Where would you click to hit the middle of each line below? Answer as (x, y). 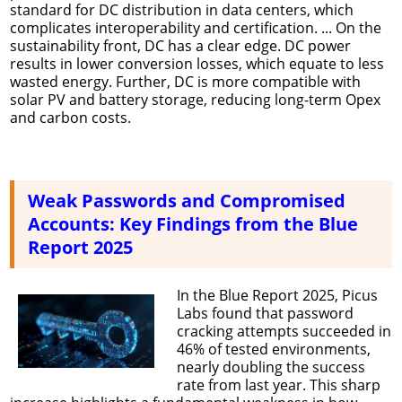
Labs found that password (265, 313)
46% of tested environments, (273, 349)
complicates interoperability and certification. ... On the (196, 27)
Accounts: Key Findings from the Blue (193, 223)
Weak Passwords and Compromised (187, 200)
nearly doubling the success (271, 367)
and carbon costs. (70, 117)
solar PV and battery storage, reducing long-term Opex (195, 99)
